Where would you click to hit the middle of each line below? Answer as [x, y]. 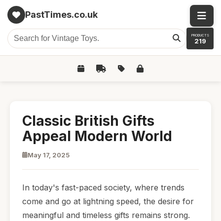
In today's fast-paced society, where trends [103, 187]
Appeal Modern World [97, 136]
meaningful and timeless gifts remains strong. [106, 215]
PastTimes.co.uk [61, 15]
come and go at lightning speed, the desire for [108, 201]
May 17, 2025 [49, 155]
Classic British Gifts [88, 121]
